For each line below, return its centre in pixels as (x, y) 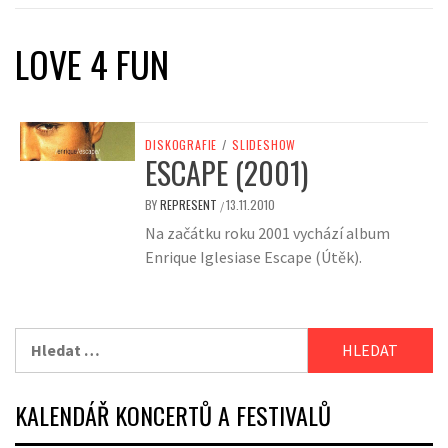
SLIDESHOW (264, 145)
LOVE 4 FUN (92, 63)
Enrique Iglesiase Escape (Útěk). (254, 257)
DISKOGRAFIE (181, 145)
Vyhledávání (58, 339)
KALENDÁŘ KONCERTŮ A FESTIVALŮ (173, 415)
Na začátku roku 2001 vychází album (268, 233)
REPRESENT (190, 205)
